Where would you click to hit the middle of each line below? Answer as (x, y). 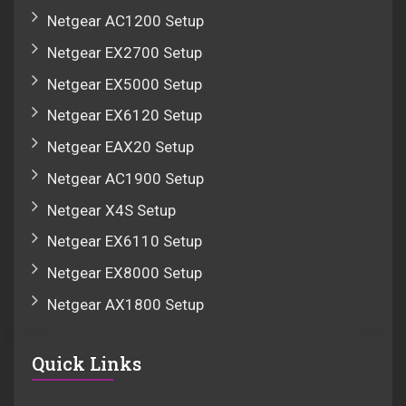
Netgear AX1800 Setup (126, 305)
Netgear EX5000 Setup (125, 84)
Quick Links (87, 364)
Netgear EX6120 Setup (125, 116)
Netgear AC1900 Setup (126, 178)
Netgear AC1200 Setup (126, 20)
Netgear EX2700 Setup (125, 52)
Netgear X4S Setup (111, 210)
